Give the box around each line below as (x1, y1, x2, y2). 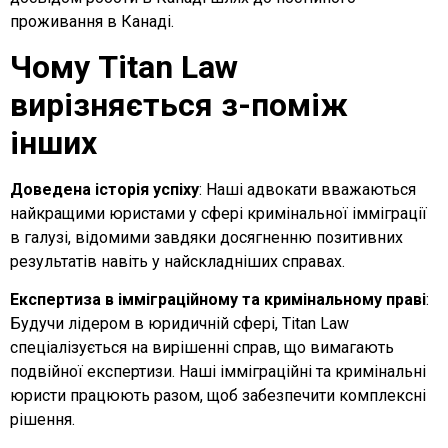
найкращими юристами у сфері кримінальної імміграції (10, 203, 427, 223)
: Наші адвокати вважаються (199, 179, 416, 199)
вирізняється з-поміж (10, 85, 348, 124)
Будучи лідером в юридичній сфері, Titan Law (10, 314, 349, 334)
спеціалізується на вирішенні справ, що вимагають (10, 338, 394, 358)
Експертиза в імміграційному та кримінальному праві (10, 290, 426, 310)
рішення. (10, 410, 75, 430)
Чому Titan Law (10, 47, 238, 86)
